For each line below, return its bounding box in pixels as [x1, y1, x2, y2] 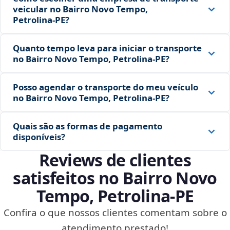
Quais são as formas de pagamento [13, 120, 162, 132]
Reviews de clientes [39, 149, 191, 171]
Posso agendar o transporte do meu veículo [13, 81, 198, 93]
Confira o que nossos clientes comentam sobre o [3, 206, 227, 220]
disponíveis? [13, 131, 65, 143]
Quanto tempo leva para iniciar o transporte [13, 42, 202, 54]
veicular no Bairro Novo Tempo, [13, 3, 148, 15]
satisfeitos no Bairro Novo [13, 167, 217, 189]
